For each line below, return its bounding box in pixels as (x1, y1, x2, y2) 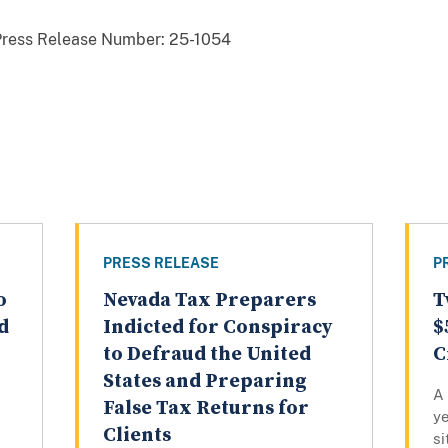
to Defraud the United (102, 342, 311, 368)
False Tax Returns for (102, 396, 309, 422)
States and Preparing (102, 369, 307, 395)
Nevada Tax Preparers (102, 288, 316, 314)
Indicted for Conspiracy (102, 315, 332, 341)
